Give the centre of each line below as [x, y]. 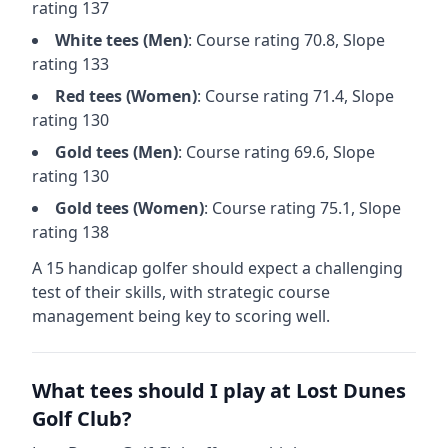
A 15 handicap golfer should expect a [173, 268]
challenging [359, 268]
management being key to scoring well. [181, 316]
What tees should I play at [164, 390]
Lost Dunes [351, 390]
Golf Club [77, 418]
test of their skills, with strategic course [181, 292]
